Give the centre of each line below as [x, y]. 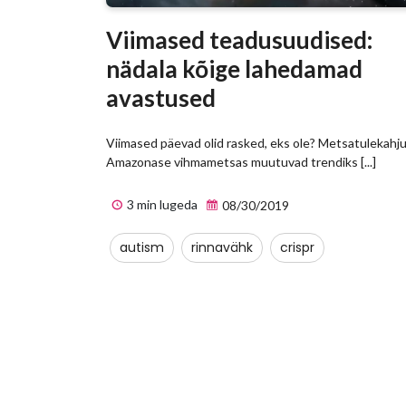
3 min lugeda [161, 205]
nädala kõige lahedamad [234, 69]
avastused [161, 98]
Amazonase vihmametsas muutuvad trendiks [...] [241, 162]
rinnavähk [222, 248]
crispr [297, 248]
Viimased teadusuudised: [239, 40]
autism [142, 248]
